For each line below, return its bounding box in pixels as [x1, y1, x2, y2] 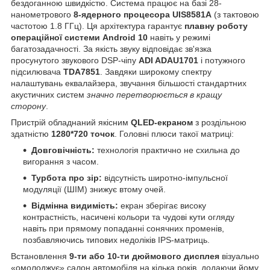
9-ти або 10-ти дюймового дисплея [69, 251, 219, 262]
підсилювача [11, 67, 63, 77]
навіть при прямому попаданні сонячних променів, [23, 224, 224, 234]
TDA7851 [63, 67, 100, 77]
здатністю [11, 129, 51, 139]
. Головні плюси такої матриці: [115, 129, 234, 139]
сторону [11, 101, 46, 111]
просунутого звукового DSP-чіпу [11, 55, 139, 66]
